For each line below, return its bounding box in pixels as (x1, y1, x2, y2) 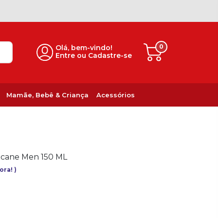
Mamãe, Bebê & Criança (6, 91, 89, 99)
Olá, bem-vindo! (55, 43, 113, 53)
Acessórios (96, 91, 135, 99)
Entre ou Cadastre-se (55, 51, 132, 60)
